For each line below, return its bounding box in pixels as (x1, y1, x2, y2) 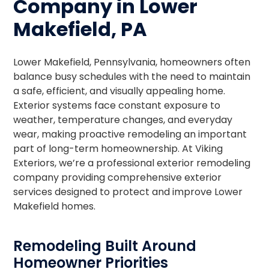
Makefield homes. (13, 199, 96, 213)
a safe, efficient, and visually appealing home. (13, 84, 226, 98)
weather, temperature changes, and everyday (13, 113, 233, 127)
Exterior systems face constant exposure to (13, 98, 221, 112)
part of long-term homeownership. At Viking (13, 142, 223, 156)
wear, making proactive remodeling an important (13, 127, 247, 141)
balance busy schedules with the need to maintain (13, 70, 251, 83)
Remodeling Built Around (13, 236, 197, 256)
